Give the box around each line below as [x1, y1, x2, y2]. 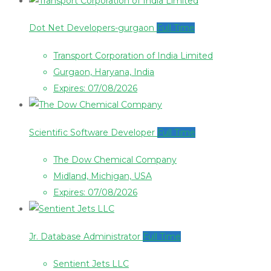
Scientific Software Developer [29, 126, 157, 138]
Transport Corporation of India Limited [53, 50, 213, 62]
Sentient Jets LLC [53, 258, 129, 270]
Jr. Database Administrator [29, 230, 143, 242]
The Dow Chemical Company [53, 154, 177, 166]
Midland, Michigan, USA [53, 171, 152, 182]
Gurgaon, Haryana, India [53, 67, 154, 78]
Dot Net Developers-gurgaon [29, 22, 157, 34]
